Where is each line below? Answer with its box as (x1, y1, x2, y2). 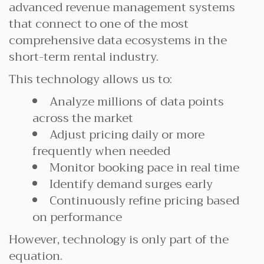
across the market (32, 108, 133, 128)
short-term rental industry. (9, 47, 159, 67)
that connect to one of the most (9, 14, 189, 34)
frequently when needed (32, 141, 170, 161)
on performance (32, 207, 122, 227)
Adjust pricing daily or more (49, 124, 204, 145)
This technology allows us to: (9, 69, 172, 90)
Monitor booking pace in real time (49, 157, 239, 178)
